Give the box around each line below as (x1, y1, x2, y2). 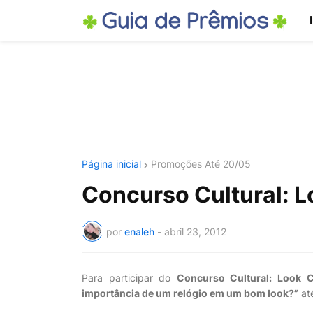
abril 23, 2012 (164, 225, 226, 238)
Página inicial (82, 158, 141, 170)
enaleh (124, 225, 154, 238)
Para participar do (82, 272, 177, 284)
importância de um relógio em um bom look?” (82, 287, 298, 299)
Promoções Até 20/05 (151, 158, 251, 170)
